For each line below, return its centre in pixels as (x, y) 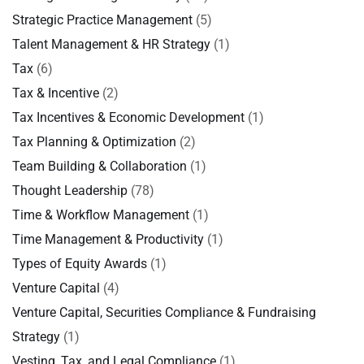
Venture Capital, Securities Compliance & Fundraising (164, 312)
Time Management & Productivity (108, 239)
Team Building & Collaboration (100, 166)
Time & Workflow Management (101, 215)
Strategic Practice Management (102, 20)
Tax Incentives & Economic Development (128, 117)
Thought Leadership (70, 191)
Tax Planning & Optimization (94, 142)
